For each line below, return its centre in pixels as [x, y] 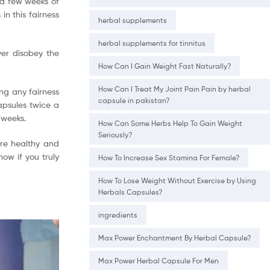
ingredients [118, 215]
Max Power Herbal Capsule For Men [159, 261]
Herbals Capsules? [130, 192]
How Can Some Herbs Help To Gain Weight [170, 124]
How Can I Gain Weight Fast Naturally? [165, 66]
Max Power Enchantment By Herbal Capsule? [174, 238]
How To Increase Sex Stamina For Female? [169, 158]
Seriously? [115, 135]
